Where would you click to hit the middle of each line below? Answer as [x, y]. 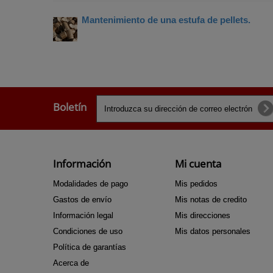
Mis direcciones [203, 215]
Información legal [83, 215]
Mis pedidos [196, 184]
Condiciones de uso [88, 231]
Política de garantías [90, 247]
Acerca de [71, 263]
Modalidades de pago [90, 184]
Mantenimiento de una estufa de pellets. [166, 20]
